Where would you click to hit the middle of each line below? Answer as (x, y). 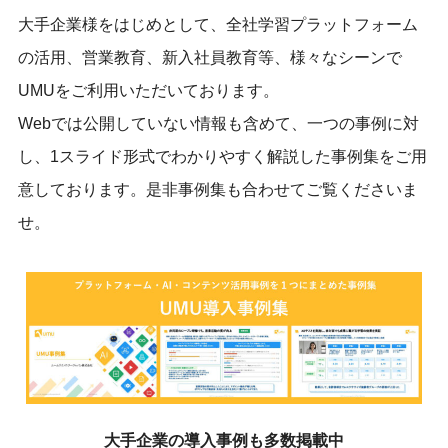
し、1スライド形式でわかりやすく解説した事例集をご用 (222, 157)
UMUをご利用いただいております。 (148, 91)
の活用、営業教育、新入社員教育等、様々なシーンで (209, 58)
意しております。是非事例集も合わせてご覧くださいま (217, 190)
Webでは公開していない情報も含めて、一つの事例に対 (218, 124)
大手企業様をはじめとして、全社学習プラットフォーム (217, 25)
